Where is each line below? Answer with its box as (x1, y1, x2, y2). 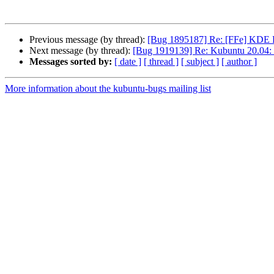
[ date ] (114, 56, 141, 67)
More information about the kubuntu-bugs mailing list (5, 83, 211, 94)
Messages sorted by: (29, 56, 112, 67)
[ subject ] (181, 56, 219, 67)
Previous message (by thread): (29, 34, 147, 45)
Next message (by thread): (29, 45, 133, 56)
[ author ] (221, 56, 257, 67)
